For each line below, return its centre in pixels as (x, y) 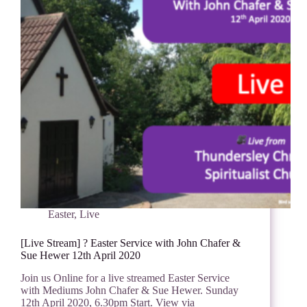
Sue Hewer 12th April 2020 (81, 256)
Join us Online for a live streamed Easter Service (125, 278)
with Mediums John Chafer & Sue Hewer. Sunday (130, 291)
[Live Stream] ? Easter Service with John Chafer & (131, 243)
